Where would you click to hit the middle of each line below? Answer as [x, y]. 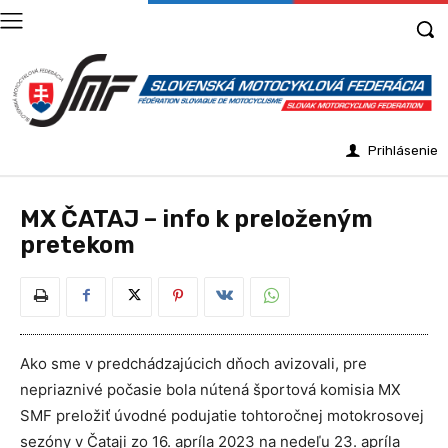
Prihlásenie [403, 151]
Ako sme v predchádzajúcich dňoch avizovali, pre [193, 364]
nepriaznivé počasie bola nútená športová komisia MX [210, 390]
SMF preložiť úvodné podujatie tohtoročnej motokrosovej [222, 416]
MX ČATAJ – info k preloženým [196, 219]
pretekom [77, 245]
